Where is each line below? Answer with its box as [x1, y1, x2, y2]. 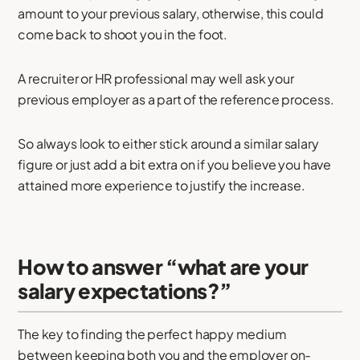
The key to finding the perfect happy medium [18, 325, 287, 343]
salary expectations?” [18, 277, 231, 304]
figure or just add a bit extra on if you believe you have [18, 155, 332, 173]
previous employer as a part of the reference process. [18, 90, 334, 108]
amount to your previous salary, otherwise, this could [18, 4, 324, 22]
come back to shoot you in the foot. [18, 25, 228, 43]
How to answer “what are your [18, 253, 309, 280]
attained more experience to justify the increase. [18, 176, 305, 194]
